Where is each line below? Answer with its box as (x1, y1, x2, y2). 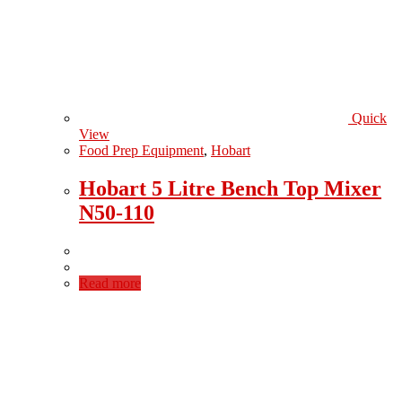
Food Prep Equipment (79, 142, 204, 158)
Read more (79, 275, 141, 291)
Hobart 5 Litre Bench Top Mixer (79, 176, 381, 200)
